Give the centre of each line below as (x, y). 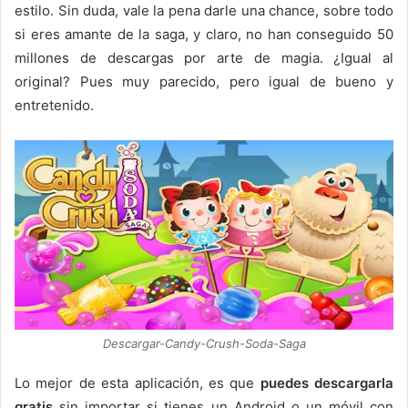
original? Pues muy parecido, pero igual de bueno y (204, 81)
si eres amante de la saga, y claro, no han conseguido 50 (204, 34)
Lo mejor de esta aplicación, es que (138, 383)
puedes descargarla (326, 383)
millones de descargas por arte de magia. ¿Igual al (204, 57)
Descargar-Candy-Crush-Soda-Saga (204, 344)
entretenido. (54, 105)
